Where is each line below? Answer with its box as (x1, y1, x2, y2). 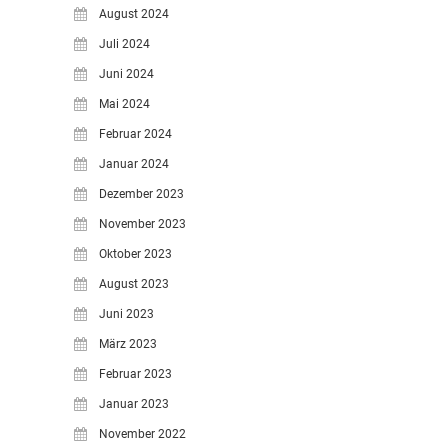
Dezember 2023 (99, 187, 184, 201)
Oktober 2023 (99, 247, 172, 261)
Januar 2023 (99, 397, 169, 411)
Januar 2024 (99, 157, 169, 171)
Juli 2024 (99, 37, 150, 51)
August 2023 (99, 277, 169, 291)
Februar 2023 (99, 367, 172, 381)
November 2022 (99, 427, 186, 441)
